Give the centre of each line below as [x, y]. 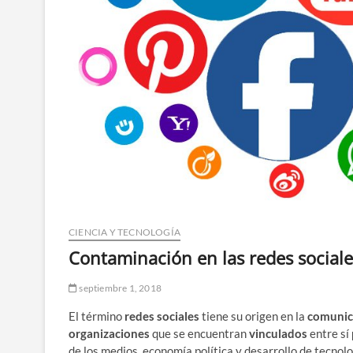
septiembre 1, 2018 [120, 288]
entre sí [329, 333]
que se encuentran [199, 333]
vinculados [278, 333]
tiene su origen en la [253, 316]
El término [97, 316]
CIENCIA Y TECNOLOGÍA [124, 232]
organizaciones [109, 333]
